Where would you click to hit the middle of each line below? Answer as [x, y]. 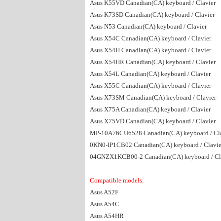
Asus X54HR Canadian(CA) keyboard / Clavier [153, 62]
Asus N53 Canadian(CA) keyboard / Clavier [148, 26]
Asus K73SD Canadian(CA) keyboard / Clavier [152, 15]
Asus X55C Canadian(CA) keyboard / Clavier [150, 86]
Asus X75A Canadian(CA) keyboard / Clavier [150, 109]
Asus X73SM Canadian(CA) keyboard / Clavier [153, 97]
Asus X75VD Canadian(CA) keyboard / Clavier [153, 121]
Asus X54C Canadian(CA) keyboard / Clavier [150, 38]
